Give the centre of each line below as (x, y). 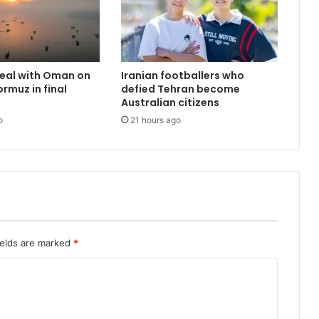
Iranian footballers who (182, 76)
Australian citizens (170, 103)
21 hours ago (155, 120)
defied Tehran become (180, 89)
